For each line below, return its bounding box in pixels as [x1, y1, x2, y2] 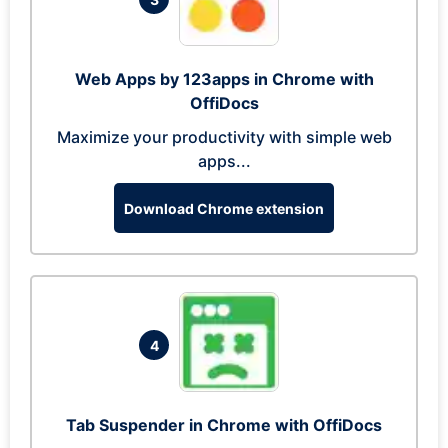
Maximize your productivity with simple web [56, 127, 392, 147]
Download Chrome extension [124, 199, 324, 217]
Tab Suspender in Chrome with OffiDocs [66, 415, 382, 435]
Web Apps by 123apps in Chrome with [74, 69, 374, 89]
